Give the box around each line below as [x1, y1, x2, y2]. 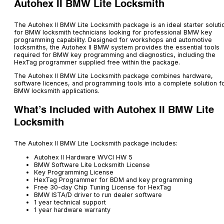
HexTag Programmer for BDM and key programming [34, 175, 192, 183]
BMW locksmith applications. [14, 87, 99, 95]
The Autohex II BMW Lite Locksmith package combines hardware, [14, 72, 213, 80]
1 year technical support [34, 198, 106, 206]
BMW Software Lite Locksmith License [34, 160, 150, 168]
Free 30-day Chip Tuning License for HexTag [34, 183, 171, 191]
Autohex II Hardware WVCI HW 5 [34, 153, 132, 161]
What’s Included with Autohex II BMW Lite [14, 105, 214, 116]
